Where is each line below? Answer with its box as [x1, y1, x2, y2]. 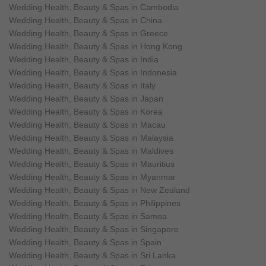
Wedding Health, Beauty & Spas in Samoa [9, 211, 167, 221]
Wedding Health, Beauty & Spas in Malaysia [9, 132, 173, 142]
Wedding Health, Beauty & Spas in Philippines [9, 198, 180, 208]
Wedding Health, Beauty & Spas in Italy [9, 80, 156, 90]
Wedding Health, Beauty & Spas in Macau [9, 119, 166, 129]
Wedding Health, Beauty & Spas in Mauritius [9, 159, 175, 169]
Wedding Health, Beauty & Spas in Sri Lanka [9, 250, 176, 260]
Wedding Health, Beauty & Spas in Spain [9, 237, 161, 247]
